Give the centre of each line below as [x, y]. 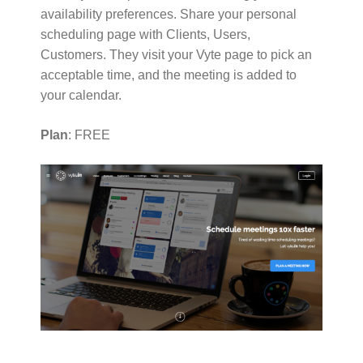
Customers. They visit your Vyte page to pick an [176, 55]
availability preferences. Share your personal [169, 15]
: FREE [89, 135]
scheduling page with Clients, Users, [145, 35]
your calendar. [81, 96]
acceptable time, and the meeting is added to [169, 75]
